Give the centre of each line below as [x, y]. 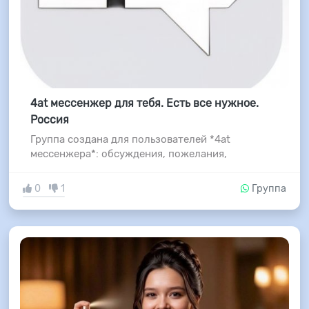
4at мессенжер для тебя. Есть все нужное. [144, 103]
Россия [49, 120]
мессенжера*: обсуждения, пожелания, [128, 154]
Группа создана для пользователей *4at [130, 140]
